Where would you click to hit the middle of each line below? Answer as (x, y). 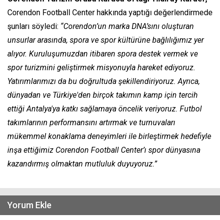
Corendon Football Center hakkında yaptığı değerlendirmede (110, 13)
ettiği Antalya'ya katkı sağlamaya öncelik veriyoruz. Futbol (105, 109)
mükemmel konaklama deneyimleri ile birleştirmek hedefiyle (109, 137)
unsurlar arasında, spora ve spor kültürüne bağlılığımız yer (106, 40)
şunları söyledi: (34, 27)
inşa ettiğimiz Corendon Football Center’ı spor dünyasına (104, 150)
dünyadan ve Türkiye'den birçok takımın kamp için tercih (103, 95)
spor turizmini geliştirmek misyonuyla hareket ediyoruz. (101, 68)
